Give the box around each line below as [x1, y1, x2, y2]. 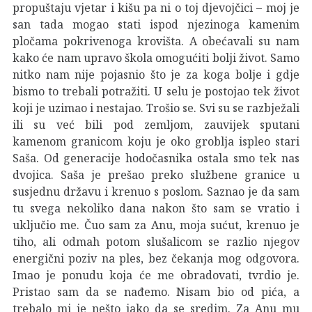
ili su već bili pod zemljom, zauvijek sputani [13, 116, 299, 132]
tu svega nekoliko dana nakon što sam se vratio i [13, 200, 299, 216]
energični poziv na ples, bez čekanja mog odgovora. [13, 250, 299, 266]
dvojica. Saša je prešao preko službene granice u [13, 166, 299, 182]
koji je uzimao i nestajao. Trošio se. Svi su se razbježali [13, 100, 299, 116]
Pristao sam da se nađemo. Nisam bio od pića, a [13, 283, 299, 299]
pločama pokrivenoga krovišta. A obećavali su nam [13, 33, 299, 49]
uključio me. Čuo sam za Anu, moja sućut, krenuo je [13, 217, 299, 233]
